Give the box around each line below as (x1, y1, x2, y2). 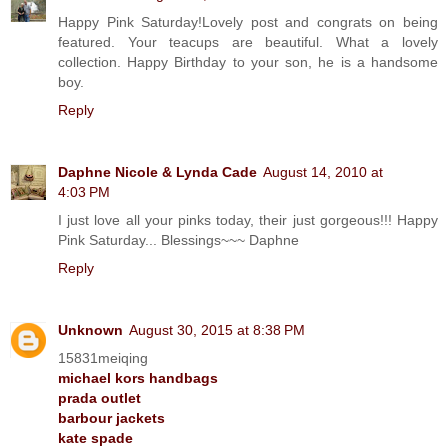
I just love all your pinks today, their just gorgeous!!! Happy (58, 211, 438, 228)
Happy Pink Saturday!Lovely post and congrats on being (58, 13, 438, 30)
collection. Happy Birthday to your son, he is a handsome (58, 53, 438, 70)
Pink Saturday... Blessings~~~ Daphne (58, 231, 299, 248)
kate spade (58, 429, 133, 446)
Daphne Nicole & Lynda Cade (58, 163, 257, 180)
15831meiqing (58, 349, 148, 366)
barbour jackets (58, 409, 165, 426)
